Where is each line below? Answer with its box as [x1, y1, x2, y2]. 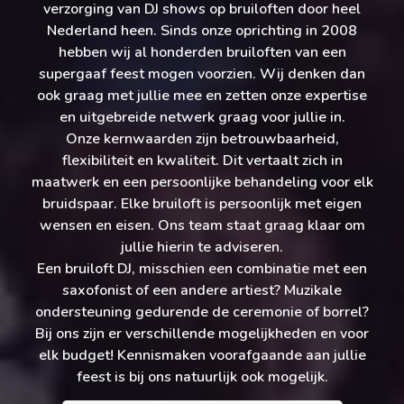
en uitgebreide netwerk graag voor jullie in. [59, 107, 345, 128]
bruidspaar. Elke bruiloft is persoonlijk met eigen [42, 194, 362, 215]
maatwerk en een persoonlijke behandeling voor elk [31, 172, 373, 193]
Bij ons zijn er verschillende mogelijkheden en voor [35, 324, 369, 344]
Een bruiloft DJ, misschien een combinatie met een [37, 259, 367, 280]
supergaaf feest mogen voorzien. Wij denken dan [39, 64, 365, 85]
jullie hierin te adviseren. [121, 237, 283, 258]
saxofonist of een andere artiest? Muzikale [62, 280, 342, 301]
